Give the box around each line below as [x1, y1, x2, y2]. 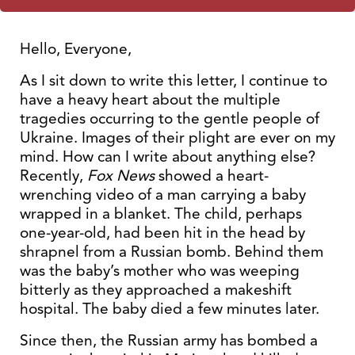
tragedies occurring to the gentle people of [20, 109, 319, 128]
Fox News [87, 166, 155, 185]
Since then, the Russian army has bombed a [20, 330, 318, 350]
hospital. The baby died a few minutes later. [20, 299, 319, 319]
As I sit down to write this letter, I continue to [20, 71, 327, 90]
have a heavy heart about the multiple [20, 90, 281, 109]
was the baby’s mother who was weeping [20, 261, 300, 281]
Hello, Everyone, [20, 39, 132, 59]
